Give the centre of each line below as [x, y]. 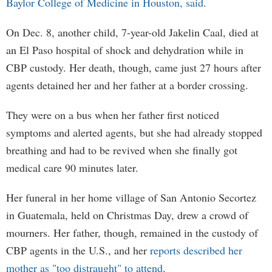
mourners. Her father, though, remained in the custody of [132, 233]
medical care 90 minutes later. [72, 168]
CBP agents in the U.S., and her [78, 250]
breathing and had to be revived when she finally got [122, 150]
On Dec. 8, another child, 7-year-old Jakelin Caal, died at [132, 32]
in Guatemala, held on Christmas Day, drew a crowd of [127, 215]
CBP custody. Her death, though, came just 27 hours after [134, 67]
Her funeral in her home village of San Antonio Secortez [131, 197]
